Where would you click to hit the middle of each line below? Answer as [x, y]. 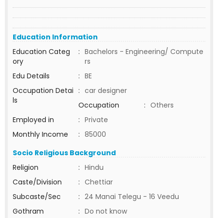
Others [162, 105]
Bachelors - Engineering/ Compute [144, 52]
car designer [106, 91]
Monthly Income [40, 134]
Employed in [33, 120]
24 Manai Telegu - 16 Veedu [132, 197]
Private [96, 120]
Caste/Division [37, 182]
